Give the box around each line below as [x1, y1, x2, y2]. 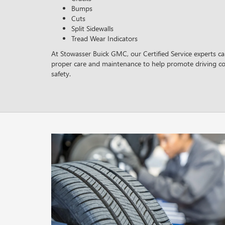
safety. [51, 68, 71, 78]
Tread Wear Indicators [71, 33, 138, 43]
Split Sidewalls [71, 23, 114, 33]
